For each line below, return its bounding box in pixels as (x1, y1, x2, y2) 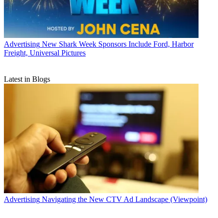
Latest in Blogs (4, 75, 50, 84)
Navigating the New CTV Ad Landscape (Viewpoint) (42, 195, 207, 204)
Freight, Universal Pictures (4, 49, 86, 57)
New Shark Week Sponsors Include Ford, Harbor (42, 40, 194, 49)
